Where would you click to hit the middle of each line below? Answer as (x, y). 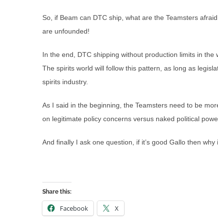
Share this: (57, 192)
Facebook (74, 209)
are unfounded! (66, 31)
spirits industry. (65, 82)
